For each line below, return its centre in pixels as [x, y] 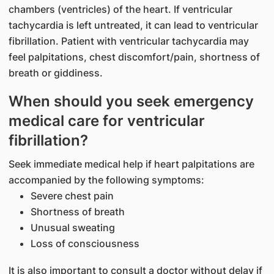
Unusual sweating [72, 228]
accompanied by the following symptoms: [106, 180]
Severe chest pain [72, 196]
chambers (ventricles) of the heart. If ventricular [120, 9]
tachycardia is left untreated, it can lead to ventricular [133, 25]
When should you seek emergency [131, 101]
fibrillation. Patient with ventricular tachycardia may [128, 41]
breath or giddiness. [55, 73]
